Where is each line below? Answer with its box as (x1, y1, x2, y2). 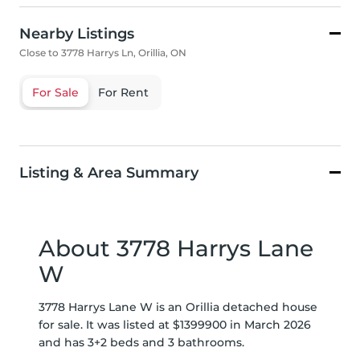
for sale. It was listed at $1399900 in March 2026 (39, 317, 311, 333)
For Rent (98, 85, 149, 100)
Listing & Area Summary (19, 164, 198, 182)
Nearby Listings (19, 25, 134, 43)
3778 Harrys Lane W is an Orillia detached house (39, 300, 317, 315)
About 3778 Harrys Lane (39, 235, 313, 263)
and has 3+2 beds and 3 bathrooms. (39, 335, 244, 350)
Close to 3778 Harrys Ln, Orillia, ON (19, 47, 186, 59)
